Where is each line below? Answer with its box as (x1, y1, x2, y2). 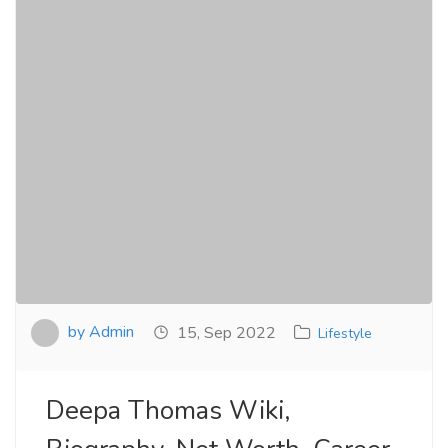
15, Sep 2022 (173, 322, 276, 345)
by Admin (64, 321, 134, 343)
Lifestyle (318, 324, 372, 344)
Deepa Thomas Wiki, (46, 393, 290, 429)
